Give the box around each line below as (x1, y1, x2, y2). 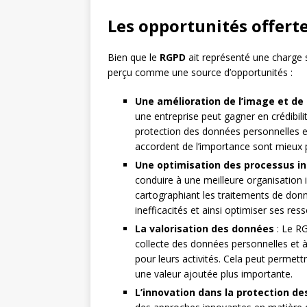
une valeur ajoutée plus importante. (135, 267, 293, 280)
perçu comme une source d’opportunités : (108, 66, 293, 79)
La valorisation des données (135, 222, 274, 235)
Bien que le (108, 51, 160, 64)
